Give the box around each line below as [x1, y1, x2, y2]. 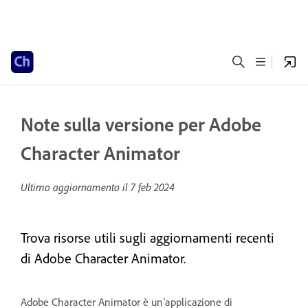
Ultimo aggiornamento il [21, 180, 131, 194]
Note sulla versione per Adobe [21, 112, 261, 136]
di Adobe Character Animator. [21, 250, 186, 267]
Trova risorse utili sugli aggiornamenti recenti [21, 229, 274, 246]
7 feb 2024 [131, 180, 175, 194]
